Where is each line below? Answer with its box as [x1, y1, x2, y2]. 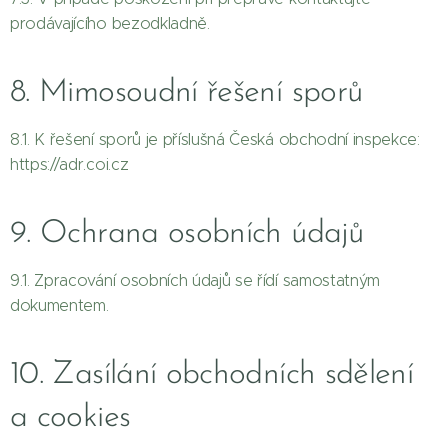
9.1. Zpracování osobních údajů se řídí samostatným [10, 271, 380, 290]
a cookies [10, 402, 131, 434]
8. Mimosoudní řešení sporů [10, 77, 363, 109]
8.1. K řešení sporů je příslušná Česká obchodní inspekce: [10, 130, 420, 149]
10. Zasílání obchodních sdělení [10, 359, 414, 391]
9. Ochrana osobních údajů [10, 218, 363, 250]
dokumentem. [10, 296, 109, 315]
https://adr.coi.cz [10, 155, 129, 174]
